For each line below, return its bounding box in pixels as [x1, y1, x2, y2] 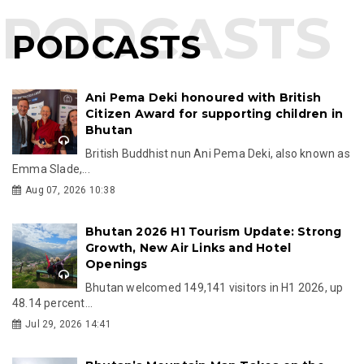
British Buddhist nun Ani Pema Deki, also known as [85, 146, 350, 160]
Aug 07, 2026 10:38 [25, 184, 115, 196]
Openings [85, 256, 148, 271]
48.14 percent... [12, 296, 93, 310]
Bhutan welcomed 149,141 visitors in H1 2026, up [85, 280, 344, 294]
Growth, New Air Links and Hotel [85, 240, 292, 255]
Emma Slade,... [12, 162, 90, 175]
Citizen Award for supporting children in [85, 106, 344, 121]
